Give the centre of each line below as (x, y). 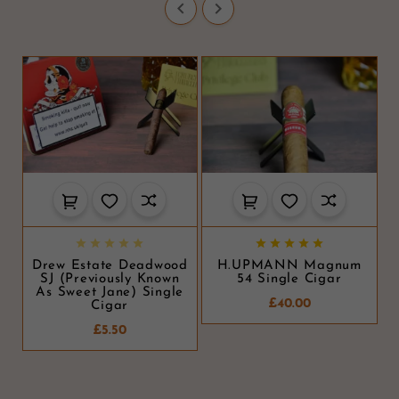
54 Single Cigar (289, 280)
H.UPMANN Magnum (289, 266)
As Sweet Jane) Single (110, 293)
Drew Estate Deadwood (110, 266)
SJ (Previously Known (110, 280)
